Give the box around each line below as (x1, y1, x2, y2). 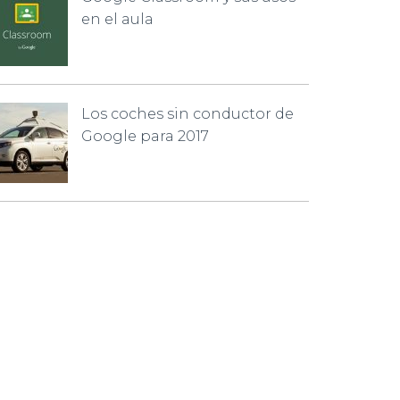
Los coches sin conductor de (81, 105, 294, 122)
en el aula (81, 11, 154, 28)
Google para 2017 (81, 128, 209, 145)
